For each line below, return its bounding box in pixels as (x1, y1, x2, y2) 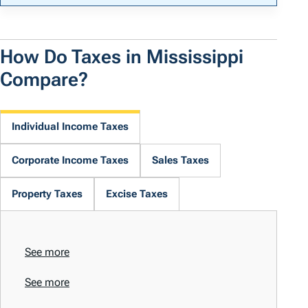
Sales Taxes (152, 154, 209, 167)
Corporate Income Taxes (12, 154, 129, 167)
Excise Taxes (106, 188, 168, 201)
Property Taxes (12, 188, 82, 201)
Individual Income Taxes (12, 120, 129, 133)
